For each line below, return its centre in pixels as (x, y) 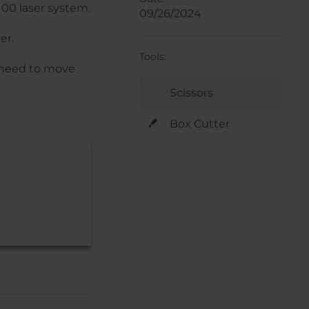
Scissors (190, 93)
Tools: (152, 57)
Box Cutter (198, 124)
